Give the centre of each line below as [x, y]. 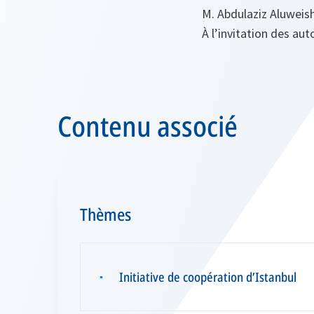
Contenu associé [148, 126]
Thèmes [105, 214]
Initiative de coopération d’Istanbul [208, 277]
